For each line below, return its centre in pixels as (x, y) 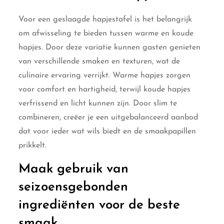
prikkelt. (33, 145)
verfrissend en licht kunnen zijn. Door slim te (98, 103)
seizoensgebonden (73, 187)
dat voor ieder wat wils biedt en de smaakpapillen (107, 131)
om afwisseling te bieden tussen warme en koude (106, 33)
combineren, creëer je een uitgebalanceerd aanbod (108, 117)
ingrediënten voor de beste (99, 205)
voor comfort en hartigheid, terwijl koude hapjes (105, 89)
